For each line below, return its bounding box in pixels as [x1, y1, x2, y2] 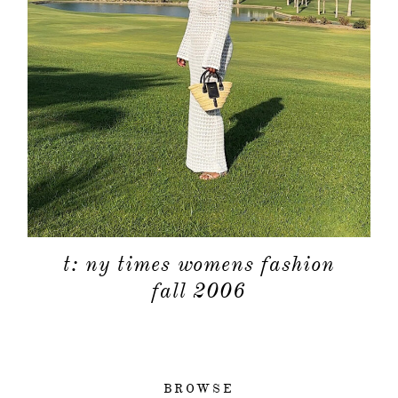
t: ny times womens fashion [62, 250, 336, 277]
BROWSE [163, 380, 235, 396]
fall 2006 [151, 276, 247, 304]
